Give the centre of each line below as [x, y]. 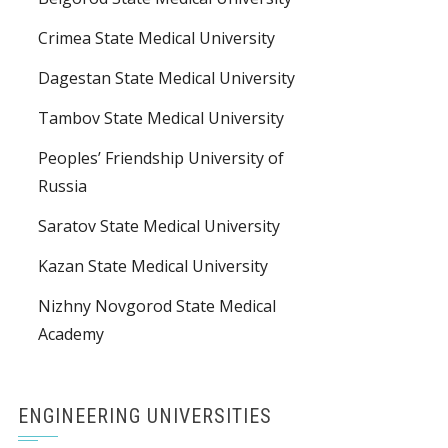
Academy [71, 334]
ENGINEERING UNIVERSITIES [145, 416]
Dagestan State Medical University [166, 78]
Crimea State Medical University [156, 38]
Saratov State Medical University [159, 226]
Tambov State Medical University [161, 118]
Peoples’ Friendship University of [161, 158]
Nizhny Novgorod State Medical [157, 306]
